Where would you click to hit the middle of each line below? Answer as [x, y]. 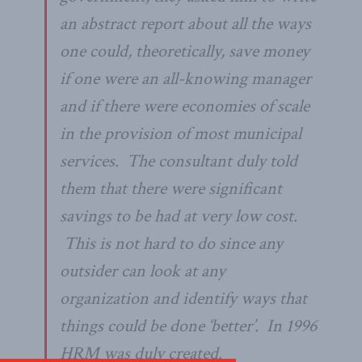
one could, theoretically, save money [185, 51]
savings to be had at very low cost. [179, 216]
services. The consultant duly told [179, 161]
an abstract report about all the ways [185, 23]
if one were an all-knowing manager [185, 78]
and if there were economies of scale [185, 106]
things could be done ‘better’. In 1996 [188, 326]
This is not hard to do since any [171, 243]
